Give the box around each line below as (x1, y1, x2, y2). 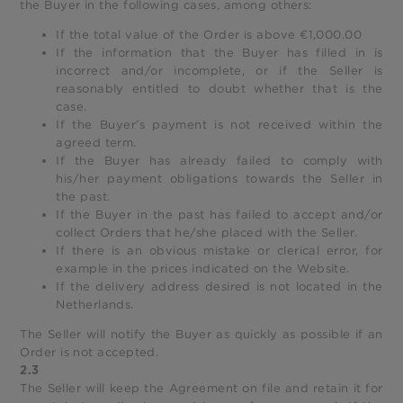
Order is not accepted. (20, 344, 159, 360)
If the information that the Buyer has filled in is (56, 44, 383, 60)
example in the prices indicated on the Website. (56, 260, 350, 276)
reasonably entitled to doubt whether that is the (56, 80, 383, 96)
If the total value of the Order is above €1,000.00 (56, 26, 363, 42)
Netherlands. (56, 296, 142, 312)
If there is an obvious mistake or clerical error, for (56, 242, 383, 258)
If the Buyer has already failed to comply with (56, 152, 383, 168)
